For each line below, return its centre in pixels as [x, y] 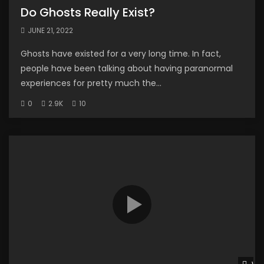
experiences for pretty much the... [91, 83]
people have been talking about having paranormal [127, 68]
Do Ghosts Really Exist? [88, 12]
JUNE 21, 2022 [50, 30]
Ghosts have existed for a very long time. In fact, [121, 53]
